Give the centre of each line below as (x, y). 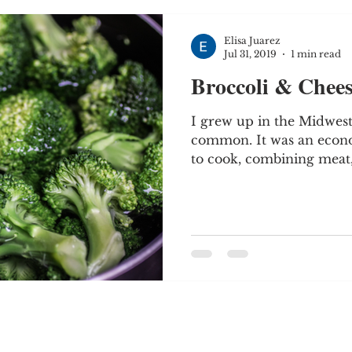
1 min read (316, 54)
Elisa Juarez (252, 40)
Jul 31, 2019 (250, 54)
